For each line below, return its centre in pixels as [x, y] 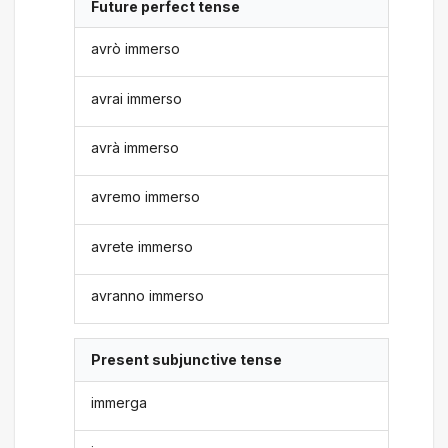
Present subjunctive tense [187, 360]
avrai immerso [137, 98]
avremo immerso [146, 197]
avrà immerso [135, 147]
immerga [119, 402]
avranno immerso [148, 295]
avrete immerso [142, 246]
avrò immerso [136, 49]
